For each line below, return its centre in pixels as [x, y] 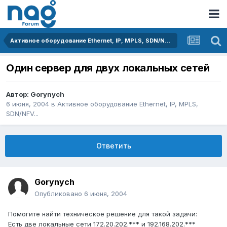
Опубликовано [59, 194]
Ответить [113, 146]
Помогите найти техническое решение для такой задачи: [103, 214]
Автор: [18, 94]
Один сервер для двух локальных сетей [108, 68]
